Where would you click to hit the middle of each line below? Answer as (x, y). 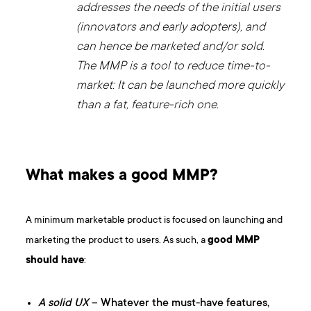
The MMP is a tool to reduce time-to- (174, 66)
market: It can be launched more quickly (180, 86)
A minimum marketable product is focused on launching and (154, 220)
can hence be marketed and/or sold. (171, 47)
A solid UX (64, 303)
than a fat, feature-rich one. (148, 105)
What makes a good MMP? (122, 176)
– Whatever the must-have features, (179, 303)
